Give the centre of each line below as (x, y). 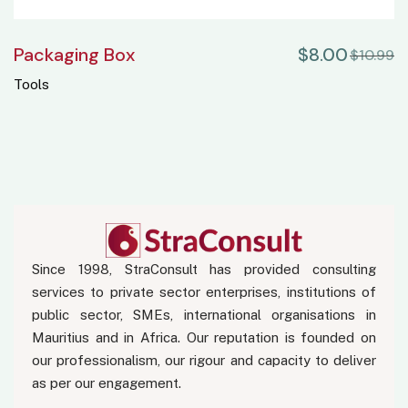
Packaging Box (74, 55)
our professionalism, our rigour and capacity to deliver (204, 361)
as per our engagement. (107, 383)
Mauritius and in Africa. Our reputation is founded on (204, 338)
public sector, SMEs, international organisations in (204, 315)
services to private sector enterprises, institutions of (204, 292)
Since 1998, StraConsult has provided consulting (204, 270)
